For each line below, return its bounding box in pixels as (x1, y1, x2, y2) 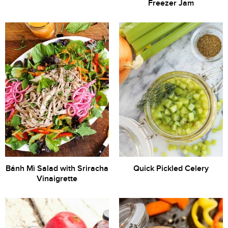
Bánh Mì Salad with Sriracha (6, 163, 108, 174)
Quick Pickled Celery (133, 163, 209, 174)
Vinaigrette (37, 174, 77, 184)
